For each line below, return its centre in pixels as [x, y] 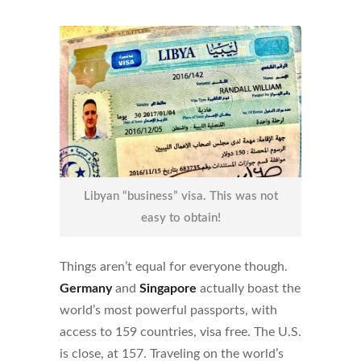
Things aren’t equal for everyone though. [174, 266]
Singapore [168, 288]
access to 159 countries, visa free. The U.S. [180, 332]
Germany [86, 288]
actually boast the [249, 288]
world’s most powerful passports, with [168, 310]
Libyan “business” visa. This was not [180, 196]
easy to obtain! [180, 218]
